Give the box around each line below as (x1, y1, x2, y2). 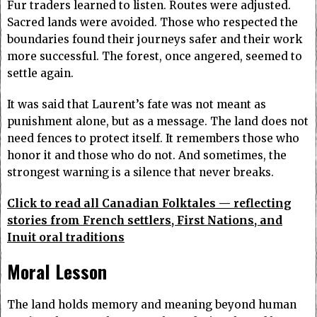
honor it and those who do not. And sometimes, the (7, 149, 287, 163)
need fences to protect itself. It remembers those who (7, 132, 299, 146)
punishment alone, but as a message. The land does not (7, 115, 309, 129)
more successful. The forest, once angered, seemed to (7, 50, 302, 64)
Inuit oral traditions (7, 231, 125, 245)
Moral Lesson (7, 258, 107, 286)
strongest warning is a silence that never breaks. (7, 166, 274, 180)
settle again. (7, 67, 74, 81)
